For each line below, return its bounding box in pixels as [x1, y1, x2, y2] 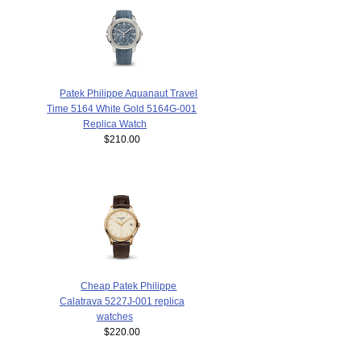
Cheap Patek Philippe [81, 280, 177, 292]
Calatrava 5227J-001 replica [59, 296, 185, 307]
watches [97, 311, 134, 322]
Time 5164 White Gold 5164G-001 [47, 102, 197, 114]
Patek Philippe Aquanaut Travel [60, 87, 198, 98]
